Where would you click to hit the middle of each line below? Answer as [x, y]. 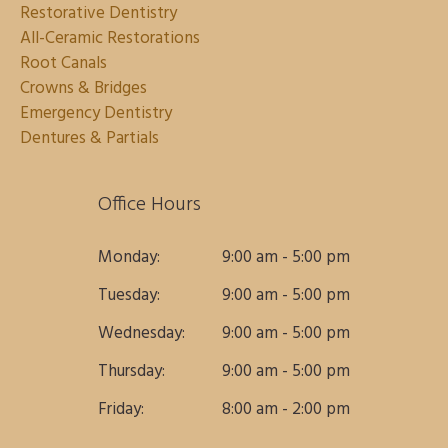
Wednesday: [141, 334]
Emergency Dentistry [96, 114]
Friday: [121, 410]
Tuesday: [129, 296]
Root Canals [63, 64]
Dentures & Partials [89, 139]
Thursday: [131, 372]
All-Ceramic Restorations [110, 39]
